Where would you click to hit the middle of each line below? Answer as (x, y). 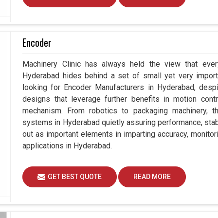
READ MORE (152, 177)
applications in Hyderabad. (67, 146)
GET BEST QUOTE (75, 177)
